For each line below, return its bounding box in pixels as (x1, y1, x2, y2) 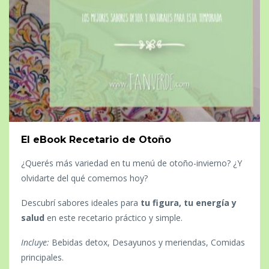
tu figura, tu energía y (141, 196, 237, 208)
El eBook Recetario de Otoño (21, 133, 171, 145)
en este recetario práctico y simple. (47, 211, 183, 223)
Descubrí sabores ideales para (21, 196, 138, 208)
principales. (21, 251, 64, 263)
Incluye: (21, 236, 49, 248)
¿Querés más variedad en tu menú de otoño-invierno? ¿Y (21, 157, 242, 169)
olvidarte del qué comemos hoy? (21, 172, 148, 184)
